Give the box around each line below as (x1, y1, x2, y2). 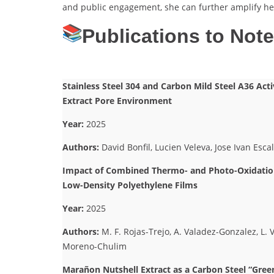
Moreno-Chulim (62, 240, 127, 252)
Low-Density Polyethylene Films (62, 179, 198, 191)
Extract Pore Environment (62, 94, 172, 106)
